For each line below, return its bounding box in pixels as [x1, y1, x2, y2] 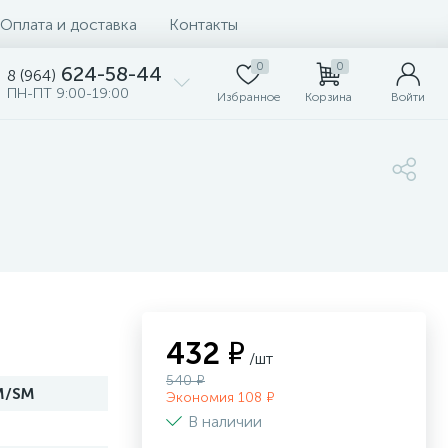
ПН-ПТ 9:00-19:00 [7, 85, 129, 102]
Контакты [169, 14, 238, 34]
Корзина [304, 90, 352, 104]
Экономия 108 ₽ [166, 389, 275, 406]
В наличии [188, 412, 266, 431]
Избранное [216, 90, 280, 104]
